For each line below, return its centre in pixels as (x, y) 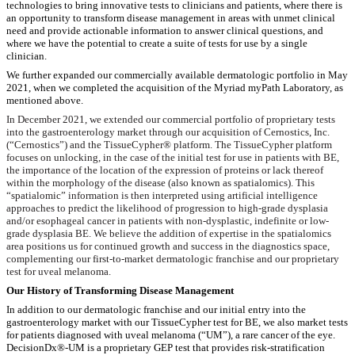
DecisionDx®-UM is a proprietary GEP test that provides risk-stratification (166, 347)
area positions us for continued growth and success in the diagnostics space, (168, 246)
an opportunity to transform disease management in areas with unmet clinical (171, 17)
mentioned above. (45, 100)
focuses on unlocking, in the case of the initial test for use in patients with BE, (173, 157)
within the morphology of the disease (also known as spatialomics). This (160, 182)
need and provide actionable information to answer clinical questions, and (165, 30)
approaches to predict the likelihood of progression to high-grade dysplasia (167, 208)
